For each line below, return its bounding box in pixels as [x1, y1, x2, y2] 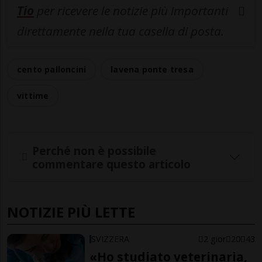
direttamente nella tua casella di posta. [17, 23, 224, 40]
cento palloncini [17, 64, 87, 75]
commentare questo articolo [32, 156, 191, 172]
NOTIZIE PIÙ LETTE [7, 202, 135, 222]
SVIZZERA [91, 233, 130, 245]
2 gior [203, 233, 226, 245]
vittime [17, 90, 49, 102]
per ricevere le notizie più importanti [34, 2, 228, 19]
